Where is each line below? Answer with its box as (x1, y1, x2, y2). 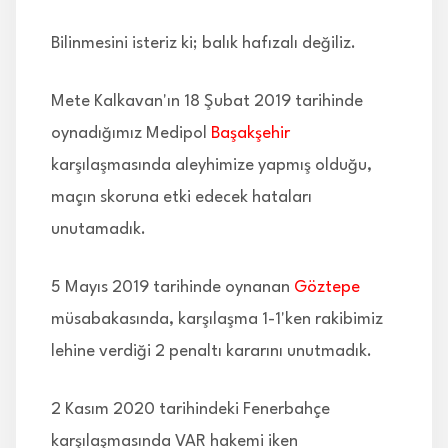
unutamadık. (51, 220, 146, 238)
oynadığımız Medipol (51, 124, 211, 142)
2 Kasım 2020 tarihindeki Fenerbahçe (51, 400, 330, 418)
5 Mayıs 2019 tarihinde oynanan (51, 278, 294, 296)
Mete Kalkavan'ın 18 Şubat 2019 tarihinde (51, 92, 363, 110)
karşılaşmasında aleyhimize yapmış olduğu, (51, 156, 372, 174)
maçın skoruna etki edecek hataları (51, 188, 312, 206)
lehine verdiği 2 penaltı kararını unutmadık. (51, 342, 372, 360)
